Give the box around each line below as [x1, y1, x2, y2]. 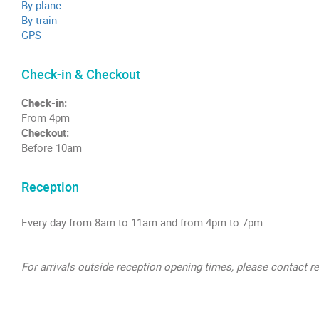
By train [21, 12, 57, 27]
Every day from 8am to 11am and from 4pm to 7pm [21, 214, 263, 229]
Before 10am [21, 140, 82, 155]
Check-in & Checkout [21, 65, 140, 83]
